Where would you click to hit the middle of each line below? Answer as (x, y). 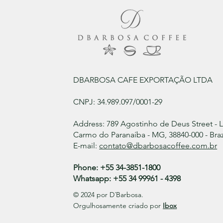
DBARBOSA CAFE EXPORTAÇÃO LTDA (143, 80)
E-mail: (86, 145)
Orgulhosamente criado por (118, 205)
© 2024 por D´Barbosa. (109, 194)
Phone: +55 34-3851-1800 (118, 167)
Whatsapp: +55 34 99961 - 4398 (127, 178)
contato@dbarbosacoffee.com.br (158, 145)
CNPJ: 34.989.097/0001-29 (118, 102)
